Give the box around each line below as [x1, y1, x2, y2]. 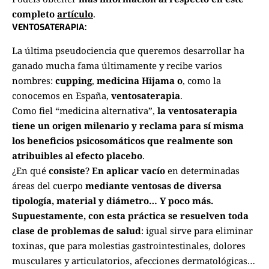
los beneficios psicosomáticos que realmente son [12, 134, 233, 147]
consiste [49, 164, 85, 177]
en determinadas [165, 164, 240, 177]
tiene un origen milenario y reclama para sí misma [12, 119, 244, 131]
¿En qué [12, 164, 49, 177]
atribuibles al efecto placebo [12, 149, 142, 162]
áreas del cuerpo [12, 179, 85, 192]
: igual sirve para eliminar [141, 224, 253, 237]
